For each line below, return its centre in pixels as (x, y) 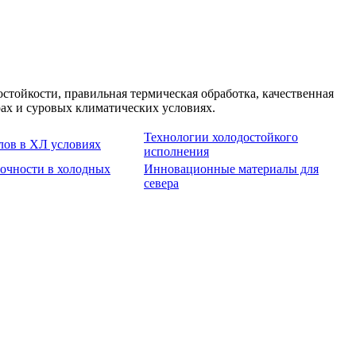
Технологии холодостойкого (221, 137)
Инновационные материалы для (231, 169)
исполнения (176, 152)
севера (161, 184)
